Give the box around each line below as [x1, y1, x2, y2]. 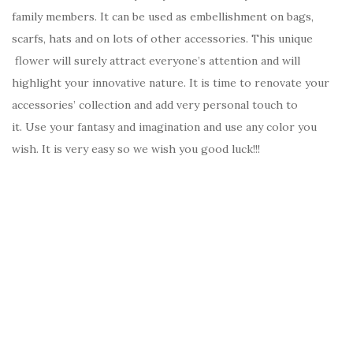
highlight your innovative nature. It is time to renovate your [12, 76, 329, 91]
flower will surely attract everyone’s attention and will [12, 54, 300, 69]
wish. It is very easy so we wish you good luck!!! [12, 142, 260, 157]
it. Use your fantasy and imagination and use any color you [12, 120, 317, 135]
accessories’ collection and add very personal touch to [12, 98, 298, 113]
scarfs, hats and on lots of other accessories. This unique [12, 32, 313, 46]
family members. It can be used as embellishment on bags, [12, 9, 314, 24]
